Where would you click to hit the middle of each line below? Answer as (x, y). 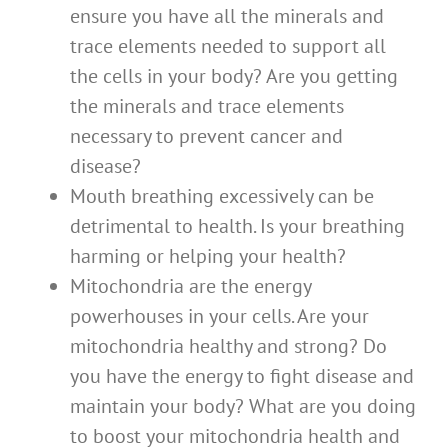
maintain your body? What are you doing (243, 406)
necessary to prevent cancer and (206, 136)
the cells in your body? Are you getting (234, 76)
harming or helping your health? (208, 256)
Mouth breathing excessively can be (222, 196)
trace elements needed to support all (228, 46)
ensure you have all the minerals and (227, 16)
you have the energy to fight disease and (242, 376)
